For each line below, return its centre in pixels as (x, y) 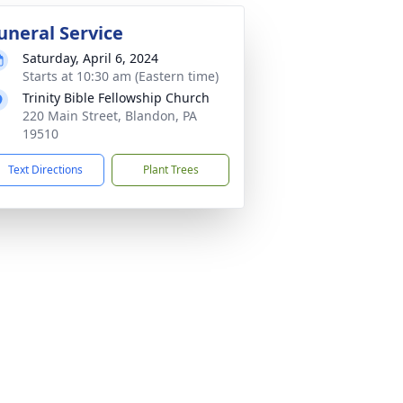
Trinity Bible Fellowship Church (116, 98)
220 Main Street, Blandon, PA (110, 116)
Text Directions (45, 170)
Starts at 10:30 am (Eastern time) (121, 76)
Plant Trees (170, 170)
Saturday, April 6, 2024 (90, 58)
